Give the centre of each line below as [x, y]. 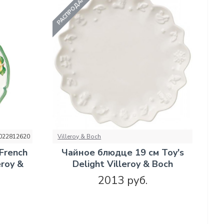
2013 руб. [122, 180]
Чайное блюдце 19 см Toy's [122, 152]
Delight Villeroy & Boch [122, 164]
